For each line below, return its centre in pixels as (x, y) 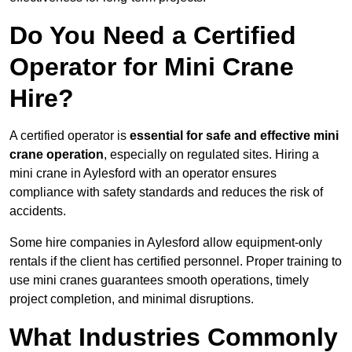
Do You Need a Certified (153, 36)
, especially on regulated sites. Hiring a (211, 155)
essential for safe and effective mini (234, 136)
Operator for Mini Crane (152, 67)
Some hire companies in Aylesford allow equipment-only (166, 243)
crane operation (57, 155)
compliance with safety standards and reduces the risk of (166, 192)
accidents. (38, 211)
